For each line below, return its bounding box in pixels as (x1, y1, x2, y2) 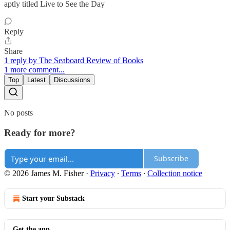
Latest (27, 76, 46, 84)
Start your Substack (22, 194, 85, 202)
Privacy (90, 168, 115, 178)
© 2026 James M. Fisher (4, 168, 84, 178)
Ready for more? (4, 127, 75, 138)
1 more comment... (4, 65, 65, 74)
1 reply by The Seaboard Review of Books (4, 56, 143, 65)
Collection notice (147, 168, 202, 178)
